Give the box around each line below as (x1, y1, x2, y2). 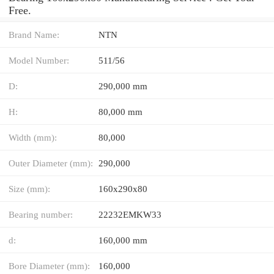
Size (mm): (9, 183, 50, 194)
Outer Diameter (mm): (9, 157, 93, 168)
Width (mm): (9, 131, 57, 143)
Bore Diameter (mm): (9, 260, 90, 271)
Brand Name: (9, 29, 59, 40)
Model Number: (9, 54, 69, 65)
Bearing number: (9, 209, 73, 220)
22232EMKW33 (98, 209, 161, 220)
